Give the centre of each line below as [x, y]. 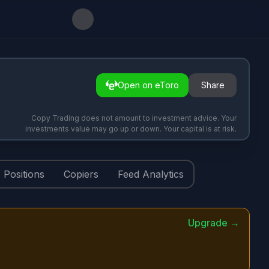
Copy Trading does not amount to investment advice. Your [134, 118]
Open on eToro [148, 85]
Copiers [81, 174]
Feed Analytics [151, 174]
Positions [24, 174]
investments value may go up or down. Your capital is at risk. [131, 129]
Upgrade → [214, 223]
